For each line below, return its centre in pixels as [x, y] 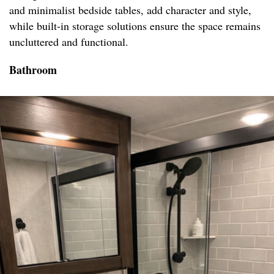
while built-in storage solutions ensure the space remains [135, 26]
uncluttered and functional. [69, 42]
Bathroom [33, 70]
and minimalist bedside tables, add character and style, [130, 10]
